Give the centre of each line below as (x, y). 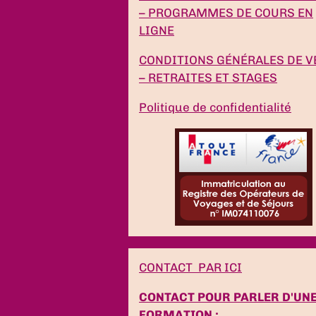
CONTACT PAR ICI (190, 267)
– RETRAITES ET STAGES (208, 77)
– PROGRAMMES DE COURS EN (226, 12)
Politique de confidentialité (215, 107)
